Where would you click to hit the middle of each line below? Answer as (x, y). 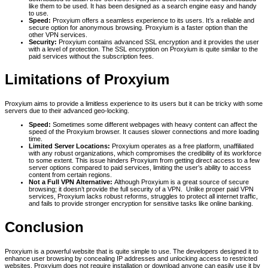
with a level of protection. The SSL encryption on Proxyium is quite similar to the (143, 49)
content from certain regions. (70, 175)
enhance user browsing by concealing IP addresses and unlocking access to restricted (131, 259)
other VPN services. (58, 34)
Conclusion (44, 227)
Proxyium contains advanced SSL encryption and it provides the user (158, 42)
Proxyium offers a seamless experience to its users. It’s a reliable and (153, 20)
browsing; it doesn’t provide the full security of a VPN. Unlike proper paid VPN (141, 189)
